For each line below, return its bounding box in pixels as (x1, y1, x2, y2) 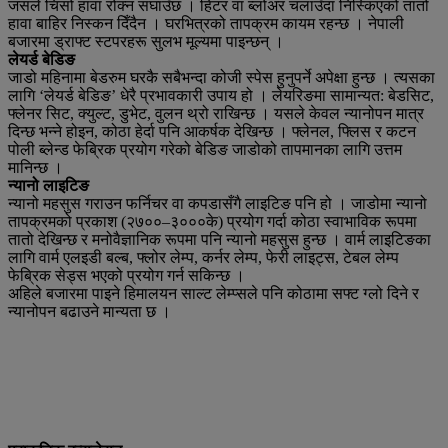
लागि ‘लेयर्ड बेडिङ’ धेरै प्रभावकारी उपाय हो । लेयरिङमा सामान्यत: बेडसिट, (8, 86, 434, 104)
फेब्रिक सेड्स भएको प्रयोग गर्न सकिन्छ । (8, 266, 245, 284)
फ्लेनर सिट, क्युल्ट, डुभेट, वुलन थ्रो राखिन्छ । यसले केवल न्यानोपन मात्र (8, 104, 424, 122)
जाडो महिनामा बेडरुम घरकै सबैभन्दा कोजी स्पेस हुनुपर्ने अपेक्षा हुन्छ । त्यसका (8, 68, 435, 86)
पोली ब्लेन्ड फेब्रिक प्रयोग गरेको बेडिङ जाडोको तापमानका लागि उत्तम (8, 140, 402, 158)
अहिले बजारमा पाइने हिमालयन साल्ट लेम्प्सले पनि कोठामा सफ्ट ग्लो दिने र (8, 284, 419, 302)
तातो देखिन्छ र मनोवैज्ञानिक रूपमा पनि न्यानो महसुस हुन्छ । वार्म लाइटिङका (8, 230, 431, 248)
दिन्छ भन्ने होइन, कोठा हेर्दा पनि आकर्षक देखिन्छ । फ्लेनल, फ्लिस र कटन (8, 122, 416, 140)
